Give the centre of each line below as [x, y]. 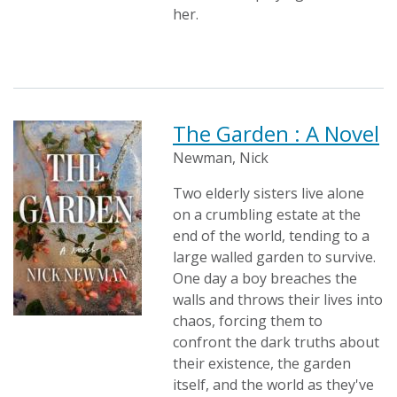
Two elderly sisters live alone [269, 193]
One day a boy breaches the [265, 278]
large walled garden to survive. [274, 257]
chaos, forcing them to [248, 321]
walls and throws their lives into [278, 300]
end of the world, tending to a [271, 236]
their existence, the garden [262, 363]
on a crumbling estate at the [267, 214]
